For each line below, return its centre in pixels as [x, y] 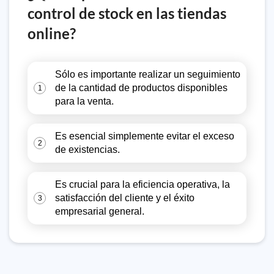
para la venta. [84, 101]
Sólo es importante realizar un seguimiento [148, 74]
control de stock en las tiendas [127, 13]
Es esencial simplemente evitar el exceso [145, 136]
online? [52, 33]
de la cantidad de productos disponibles [141, 88]
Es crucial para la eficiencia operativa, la [143, 184]
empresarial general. [100, 211]
